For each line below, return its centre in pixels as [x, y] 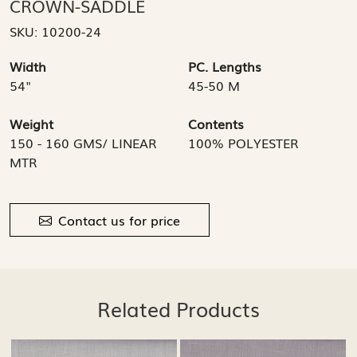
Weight [31, 123]
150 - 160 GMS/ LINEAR [83, 142]
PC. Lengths [225, 66]
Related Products [178, 308]
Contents [216, 123]
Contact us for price [120, 220]
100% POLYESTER [243, 142]
